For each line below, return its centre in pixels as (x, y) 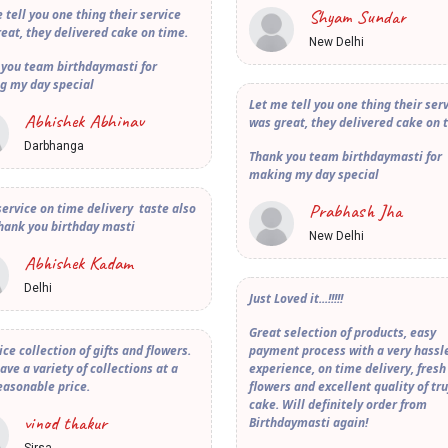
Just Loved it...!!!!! (296, 299)
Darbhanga (54, 146)
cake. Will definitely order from (338, 405)
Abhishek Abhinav (84, 121)
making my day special (314, 175)
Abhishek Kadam (78, 263)
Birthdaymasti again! (308, 423)
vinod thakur (65, 423)
